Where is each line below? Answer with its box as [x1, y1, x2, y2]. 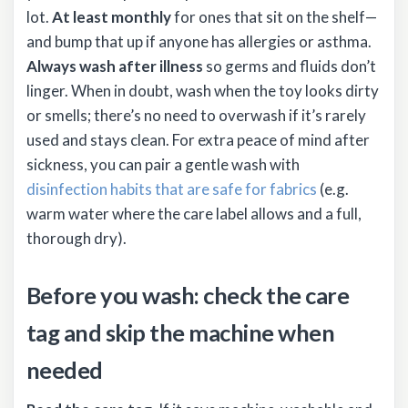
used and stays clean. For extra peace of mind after [26, 129, 370, 149]
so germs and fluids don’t [203, 56, 376, 76]
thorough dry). [26, 228, 127, 248]
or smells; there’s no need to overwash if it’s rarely [26, 105, 366, 125]
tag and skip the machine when [26, 318, 335, 346]
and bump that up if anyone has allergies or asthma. [26, 31, 372, 51]
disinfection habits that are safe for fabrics [26, 178, 317, 199]
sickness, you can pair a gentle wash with [26, 154, 300, 174]
